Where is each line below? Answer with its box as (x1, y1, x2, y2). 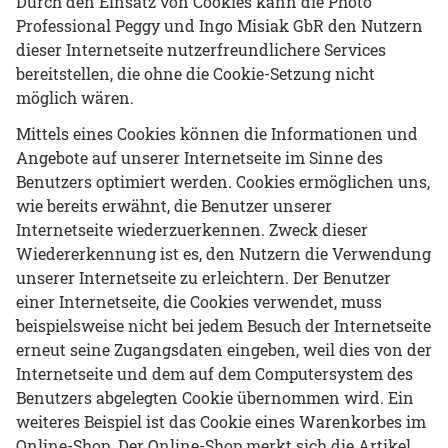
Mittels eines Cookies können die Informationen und (16, 122, 418, 144)
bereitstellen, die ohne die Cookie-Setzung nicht (16, 62, 375, 84)
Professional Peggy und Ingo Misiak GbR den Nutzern (16, 14, 423, 36)
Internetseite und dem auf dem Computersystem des (16, 362, 413, 384)
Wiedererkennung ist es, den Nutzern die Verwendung (16, 242, 431, 264)
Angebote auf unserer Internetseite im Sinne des (16, 146, 383, 168)
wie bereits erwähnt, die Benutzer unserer (16, 194, 332, 216)
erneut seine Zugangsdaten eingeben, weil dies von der (16, 338, 432, 360)
